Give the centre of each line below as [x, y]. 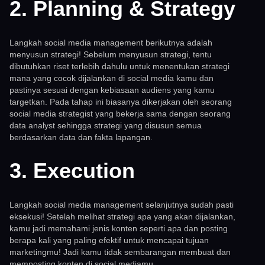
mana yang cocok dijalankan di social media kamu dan [112, 78]
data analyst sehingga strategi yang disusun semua [106, 126]
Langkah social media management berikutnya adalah [111, 43]
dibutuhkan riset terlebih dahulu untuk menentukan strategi [119, 67]
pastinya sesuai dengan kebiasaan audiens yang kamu [112, 90]
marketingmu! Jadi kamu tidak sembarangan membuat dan [120, 252]
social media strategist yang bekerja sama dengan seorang [120, 114]
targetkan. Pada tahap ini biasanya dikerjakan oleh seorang [121, 102]
